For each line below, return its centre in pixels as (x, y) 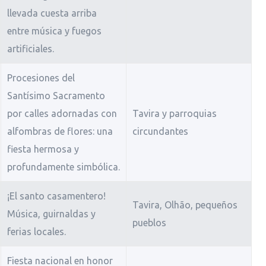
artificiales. (30, 49)
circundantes (160, 132)
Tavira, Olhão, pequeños (185, 205)
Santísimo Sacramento (56, 96)
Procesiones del (41, 78)
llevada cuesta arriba (52, 13)
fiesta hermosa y (43, 149)
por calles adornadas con (62, 114)
